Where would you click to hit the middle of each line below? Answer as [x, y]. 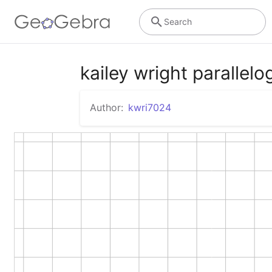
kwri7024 [150, 107]
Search [178, 21]
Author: [107, 107]
